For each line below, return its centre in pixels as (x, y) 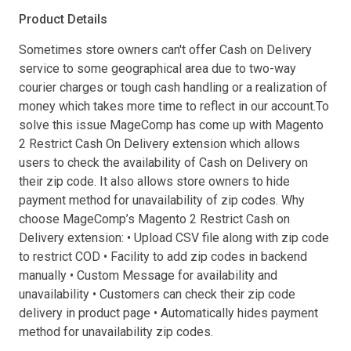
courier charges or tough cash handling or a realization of (173, 87)
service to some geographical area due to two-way (157, 68)
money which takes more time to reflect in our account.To (174, 106)
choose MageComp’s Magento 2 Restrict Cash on (154, 219)
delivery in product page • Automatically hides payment (168, 313)
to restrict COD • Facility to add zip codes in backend (163, 256)
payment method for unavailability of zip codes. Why (162, 200)
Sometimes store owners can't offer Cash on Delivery (165, 49)
